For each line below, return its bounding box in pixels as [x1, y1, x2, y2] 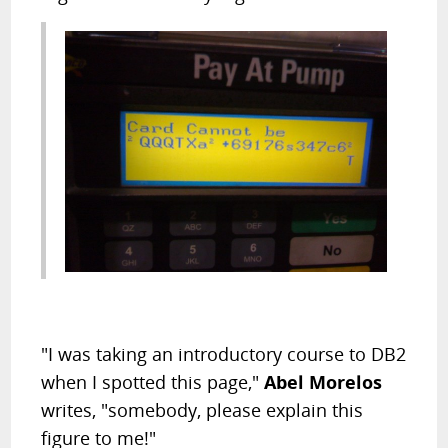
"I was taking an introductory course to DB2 [41, 342, 407, 367]
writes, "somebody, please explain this [41, 398, 364, 423]
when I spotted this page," [41, 370, 265, 395]
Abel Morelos [264, 370, 383, 395]
